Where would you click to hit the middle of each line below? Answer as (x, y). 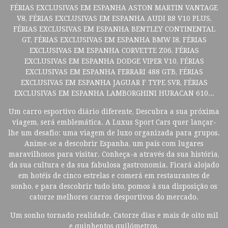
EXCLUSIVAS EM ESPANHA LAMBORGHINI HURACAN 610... (114, 93)
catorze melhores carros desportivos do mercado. (114, 197)
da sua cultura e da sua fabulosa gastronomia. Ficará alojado (114, 165)
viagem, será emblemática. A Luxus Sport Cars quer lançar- (114, 122)
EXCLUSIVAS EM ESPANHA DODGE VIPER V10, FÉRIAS (114, 61)
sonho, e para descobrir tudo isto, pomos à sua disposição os (114, 186)
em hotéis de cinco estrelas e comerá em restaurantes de (114, 176)
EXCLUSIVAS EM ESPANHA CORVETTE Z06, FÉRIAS (114, 50)
